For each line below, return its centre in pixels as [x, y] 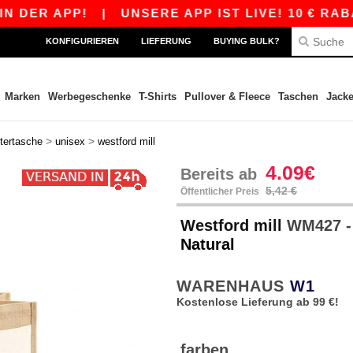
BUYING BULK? [247, 41]
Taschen [298, 97]
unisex [70, 141]
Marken [22, 97]
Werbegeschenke [89, 97]
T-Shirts [157, 97]
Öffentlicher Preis [221, 191]
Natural [208, 244]
